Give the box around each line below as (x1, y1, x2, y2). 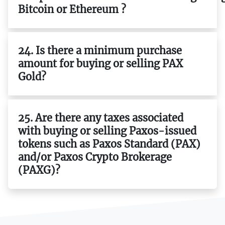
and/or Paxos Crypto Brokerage (18, 150, 172, 163)
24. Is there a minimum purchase (18, 44, 182, 57)
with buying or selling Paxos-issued (18, 124, 196, 137)
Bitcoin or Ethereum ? (18, 3, 126, 16)
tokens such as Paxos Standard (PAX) (18, 137, 200, 150)
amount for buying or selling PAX (18, 57, 183, 70)
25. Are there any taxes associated (18, 111, 183, 124)
